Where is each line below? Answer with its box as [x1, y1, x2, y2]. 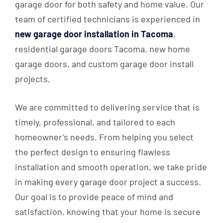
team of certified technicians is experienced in [15, 13, 200, 25]
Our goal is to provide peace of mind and [15, 191, 173, 203]
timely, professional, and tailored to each [15, 116, 175, 128]
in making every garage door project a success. [15, 176, 201, 188]
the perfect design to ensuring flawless [15, 146, 170, 158]
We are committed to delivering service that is [15, 102, 200, 113]
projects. [15, 73, 50, 85]
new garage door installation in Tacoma [15, 28, 173, 40]
